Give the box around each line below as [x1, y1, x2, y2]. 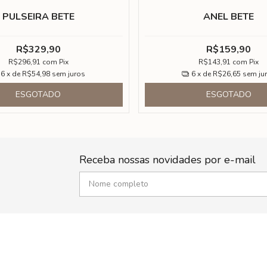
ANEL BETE [203, 10, 254, 24]
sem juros [52, 69, 86, 79]
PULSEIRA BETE [2, 10, 74, 24]
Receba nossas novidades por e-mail [79, 152, 256, 167]
